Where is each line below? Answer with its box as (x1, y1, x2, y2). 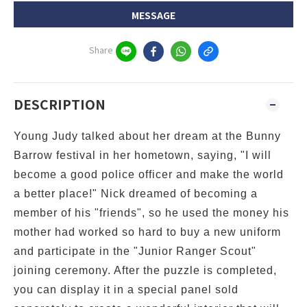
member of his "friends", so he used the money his (14, 207, 289, 219)
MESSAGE (132, 8, 175, 22)
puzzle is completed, (164, 265, 277, 276)
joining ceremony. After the (14, 265, 164, 276)
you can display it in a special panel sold (14, 284, 238, 295)
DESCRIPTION (14, 95, 106, 114)
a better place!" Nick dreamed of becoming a (14, 188, 258, 199)
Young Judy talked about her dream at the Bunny (14, 130, 281, 142)
